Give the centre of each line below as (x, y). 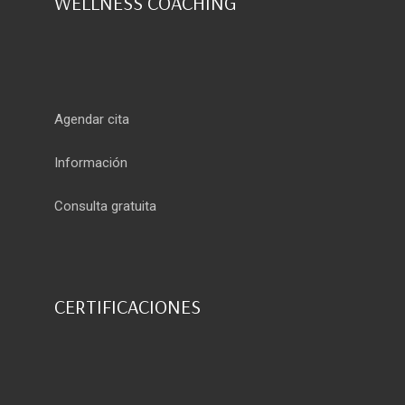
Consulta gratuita (105, 206)
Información (91, 162)
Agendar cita (92, 119)
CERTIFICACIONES (127, 306)
